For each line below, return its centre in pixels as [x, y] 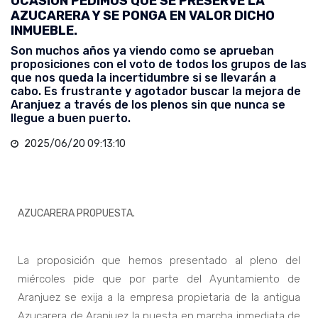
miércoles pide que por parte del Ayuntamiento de [159, 279]
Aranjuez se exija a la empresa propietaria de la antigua [159, 298]
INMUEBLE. [44, 31]
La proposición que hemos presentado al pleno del [159, 261]
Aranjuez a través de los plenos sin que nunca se [148, 105]
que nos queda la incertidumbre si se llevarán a [143, 78]
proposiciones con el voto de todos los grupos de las [159, 65]
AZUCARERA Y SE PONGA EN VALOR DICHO [143, 16]
